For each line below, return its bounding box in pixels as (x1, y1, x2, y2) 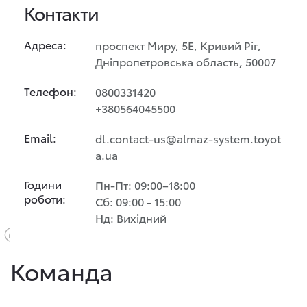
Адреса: (24, 36, 66, 52)
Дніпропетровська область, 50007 (95, 53, 276, 69)
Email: (24, 130, 56, 145)
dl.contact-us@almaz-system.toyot (95, 130, 281, 146)
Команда (10, 254, 113, 287)
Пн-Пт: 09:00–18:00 (95, 177, 195, 193)
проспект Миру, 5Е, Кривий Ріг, (95, 37, 261, 53)
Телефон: (24, 83, 77, 99)
